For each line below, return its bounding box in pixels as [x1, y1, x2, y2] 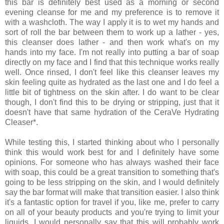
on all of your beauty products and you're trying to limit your [5, 207, 219, 216]
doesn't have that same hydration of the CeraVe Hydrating [5, 107, 219, 116]
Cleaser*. [5, 117, 38, 126]
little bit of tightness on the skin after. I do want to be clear [5, 87, 219, 96]
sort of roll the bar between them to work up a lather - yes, [5, 27, 219, 36]
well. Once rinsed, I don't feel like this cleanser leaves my [5, 67, 219, 76]
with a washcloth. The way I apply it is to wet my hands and [5, 17, 219, 26]
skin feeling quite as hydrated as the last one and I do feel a [5, 77, 219, 86]
